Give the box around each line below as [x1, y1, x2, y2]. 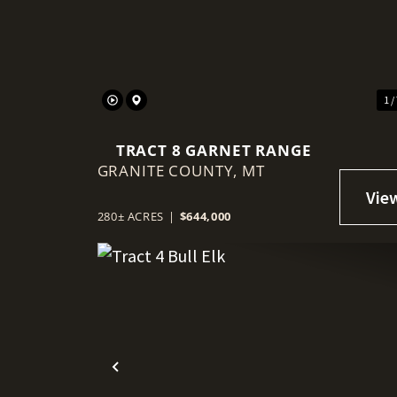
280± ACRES [97, 207, 165, 224]
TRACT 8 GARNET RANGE [115, 139, 312, 160]
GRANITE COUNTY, [97, 160, 243, 181]
